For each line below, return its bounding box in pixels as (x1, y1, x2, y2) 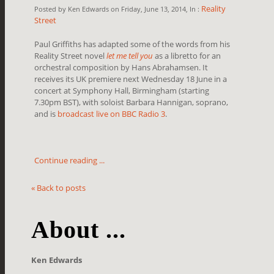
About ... (31, 215, 127, 243)
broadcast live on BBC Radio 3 (57, 108, 166, 119)
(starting (179, 84, 210, 96)
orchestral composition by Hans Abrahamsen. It (34, 61, 209, 73)
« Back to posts (31, 182, 86, 193)
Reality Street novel (34, 50, 107, 61)
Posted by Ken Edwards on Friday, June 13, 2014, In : (34, 4, 202, 13)
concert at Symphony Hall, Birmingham (34, 84, 179, 96)
